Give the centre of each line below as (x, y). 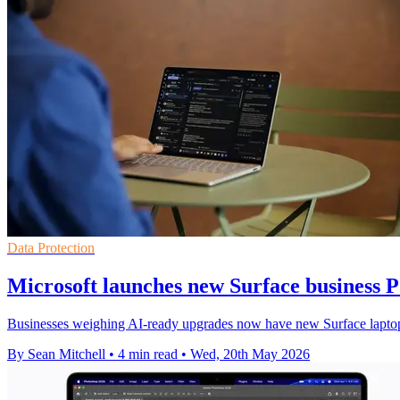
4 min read (148, 354)
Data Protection (51, 248)
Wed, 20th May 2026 (250, 354)
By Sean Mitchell (56, 354)
